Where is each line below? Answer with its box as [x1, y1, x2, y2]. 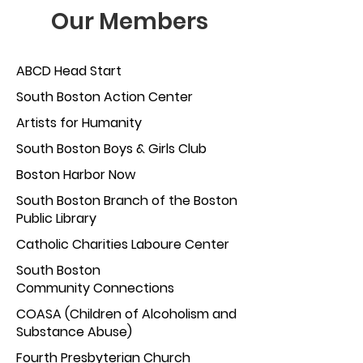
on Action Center [84, 88, 193, 106]
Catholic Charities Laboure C [16, 235, 194, 254]
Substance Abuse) [16, 322, 132, 341]
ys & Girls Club [119, 139, 207, 158]
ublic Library [23, 209, 96, 228]
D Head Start [42, 62, 122, 80]
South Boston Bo [16, 139, 119, 158]
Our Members [51, 6, 208, 37]
